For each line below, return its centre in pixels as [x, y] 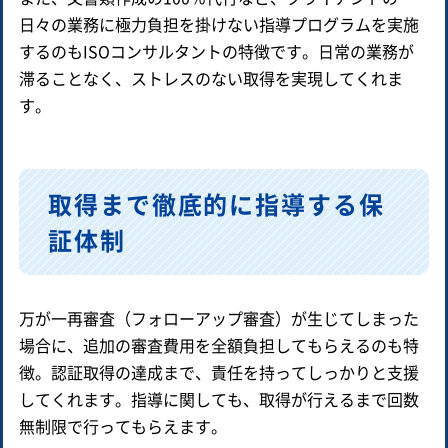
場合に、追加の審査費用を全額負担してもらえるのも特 [219, 344]
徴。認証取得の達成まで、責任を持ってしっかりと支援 [219, 371]
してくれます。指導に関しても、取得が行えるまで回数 [219, 398]
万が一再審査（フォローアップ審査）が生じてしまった [219, 317]
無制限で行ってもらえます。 [123, 425]
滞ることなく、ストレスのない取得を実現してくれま [211, 77]
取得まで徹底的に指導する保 [216, 203]
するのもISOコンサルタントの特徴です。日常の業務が [216, 50]
